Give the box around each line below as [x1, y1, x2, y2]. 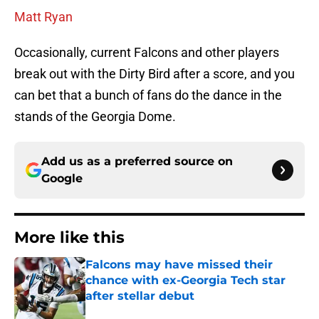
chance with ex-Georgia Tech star [85, 273, 286, 288]
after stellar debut [85, 289, 194, 303]
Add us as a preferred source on [41, 155, 233, 169]
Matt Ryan [14, 9, 73, 25]
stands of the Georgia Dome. [14, 109, 176, 125]
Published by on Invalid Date [85, 304, 209, 316]
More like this [14, 228, 125, 248]
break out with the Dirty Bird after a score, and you [14, 66, 295, 82]
